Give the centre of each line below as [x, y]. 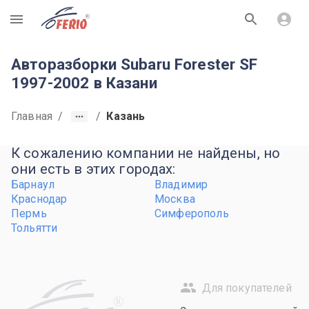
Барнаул [33, 185]
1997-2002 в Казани [84, 83]
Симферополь [192, 213]
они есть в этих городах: [93, 169]
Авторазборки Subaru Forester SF [134, 64]
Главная [32, 116]
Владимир [181, 185]
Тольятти [34, 228]
